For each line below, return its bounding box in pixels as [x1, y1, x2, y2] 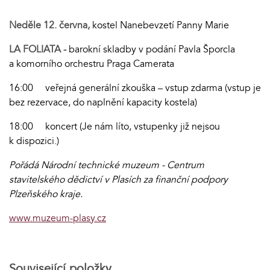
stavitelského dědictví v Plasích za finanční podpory [9, 173, 228, 187]
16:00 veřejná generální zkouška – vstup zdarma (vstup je [9, 81, 261, 95]
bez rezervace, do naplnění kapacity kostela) [9, 96, 197, 110]
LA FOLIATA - [9, 43, 66, 57]
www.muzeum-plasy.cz [9, 212, 106, 225]
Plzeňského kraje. [9, 187, 85, 201]
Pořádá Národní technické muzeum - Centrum [9, 159, 204, 172]
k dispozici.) [9, 134, 59, 148]
